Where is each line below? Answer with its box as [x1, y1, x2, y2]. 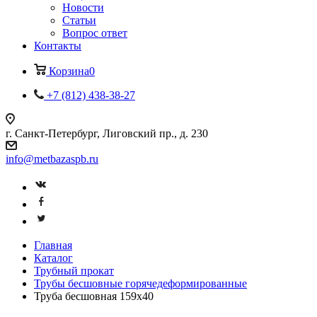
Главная [34, 239, 72, 251]
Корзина [49, 65, 89, 77]
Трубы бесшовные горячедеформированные [34, 277, 247, 289]
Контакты [34, 40, 81, 52]
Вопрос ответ [62, 27, 127, 39]
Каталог [34, 252, 73, 264]
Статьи [62, 14, 96, 26]
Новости [62, 1, 104, 13]
